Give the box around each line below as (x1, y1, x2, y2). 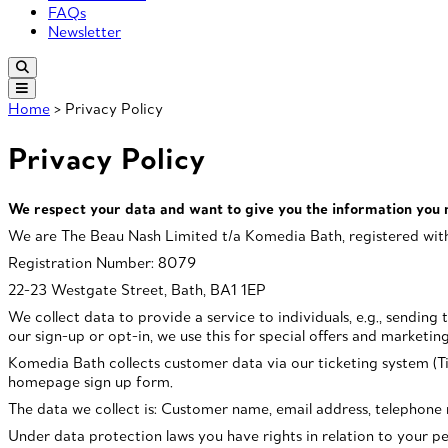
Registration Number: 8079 (8, 252, 196, 272)
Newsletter (48, 22, 121, 41)
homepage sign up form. (8, 371, 173, 391)
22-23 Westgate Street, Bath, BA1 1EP (8, 279, 266, 299)
